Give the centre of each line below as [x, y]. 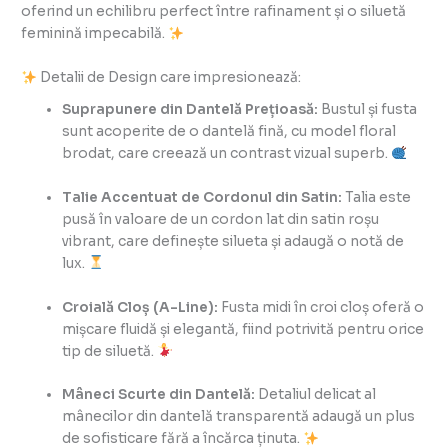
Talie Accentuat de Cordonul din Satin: [202, 197]
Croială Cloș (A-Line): [140, 307]
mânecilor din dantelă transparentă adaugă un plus [239, 417]
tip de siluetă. [110, 351]
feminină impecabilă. [95, 34]
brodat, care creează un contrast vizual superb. [227, 153]
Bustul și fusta [368, 109]
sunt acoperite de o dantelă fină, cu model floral [229, 131]
